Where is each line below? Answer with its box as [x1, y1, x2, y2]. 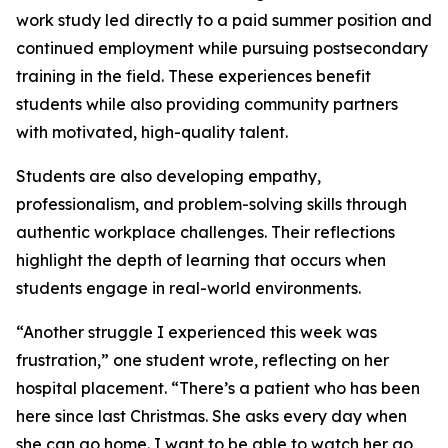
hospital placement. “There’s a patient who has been [16, 377, 420, 398]
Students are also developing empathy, [16, 165, 321, 186]
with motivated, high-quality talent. [16, 121, 288, 142]
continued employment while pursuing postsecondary [16, 37, 428, 58]
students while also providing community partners [16, 93, 398, 114]
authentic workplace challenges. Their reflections [16, 221, 395, 242]
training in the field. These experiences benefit [16, 65, 371, 86]
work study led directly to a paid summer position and [16, 9, 432, 30]
